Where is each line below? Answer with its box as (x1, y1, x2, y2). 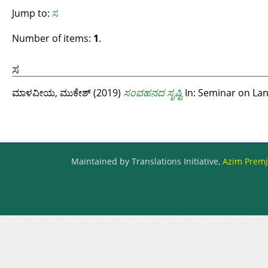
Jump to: (12, 7, 52, 20)
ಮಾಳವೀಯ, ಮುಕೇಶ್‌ (12, 86, 91, 99)
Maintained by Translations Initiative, (71, 156, 223, 167)
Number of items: (12, 32, 93, 45)
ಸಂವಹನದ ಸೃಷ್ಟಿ (123, 86, 182, 99)
